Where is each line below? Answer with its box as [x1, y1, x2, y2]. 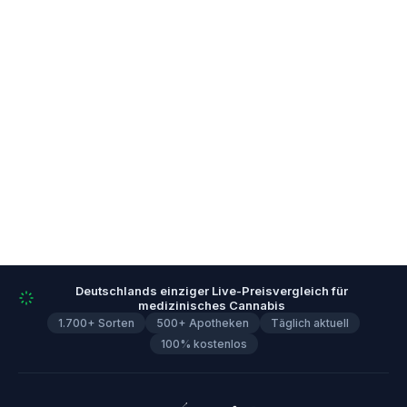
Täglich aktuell [271, 316, 349, 331]
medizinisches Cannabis [138, 298, 285, 313]
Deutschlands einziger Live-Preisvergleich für [75, 283, 348, 299]
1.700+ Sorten [58, 316, 134, 331]
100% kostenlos [160, 337, 247, 352]
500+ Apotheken [156, 316, 249, 331]
